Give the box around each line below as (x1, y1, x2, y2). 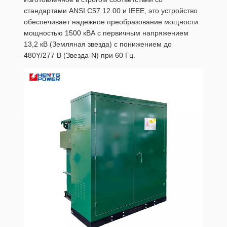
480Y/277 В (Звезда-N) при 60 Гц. (24, 51, 135, 59)
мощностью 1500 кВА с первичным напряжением (24, 29, 188, 37)
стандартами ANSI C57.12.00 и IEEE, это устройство (24, 7, 198, 15)
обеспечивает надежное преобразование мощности (24, 18, 198, 26)
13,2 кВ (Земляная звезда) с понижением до (24, 40, 172, 48)
